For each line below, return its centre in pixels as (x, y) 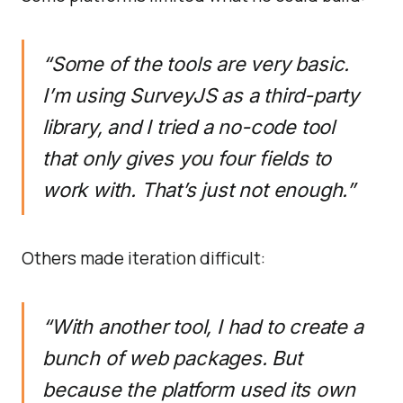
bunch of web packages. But (172, 358)
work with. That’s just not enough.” (199, 190)
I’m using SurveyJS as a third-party (201, 95)
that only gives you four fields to (187, 158)
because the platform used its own (199, 390)
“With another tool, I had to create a (203, 327)
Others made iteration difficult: (143, 258)
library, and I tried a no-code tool (188, 127)
